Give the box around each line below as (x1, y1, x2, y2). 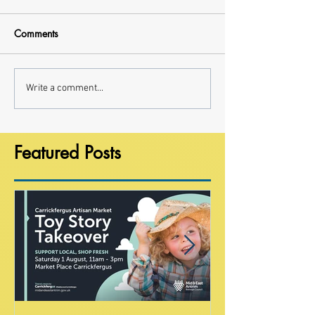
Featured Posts (14, 141, 121, 164)
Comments (14, 26, 58, 40)
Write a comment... (26, 82, 103, 95)
